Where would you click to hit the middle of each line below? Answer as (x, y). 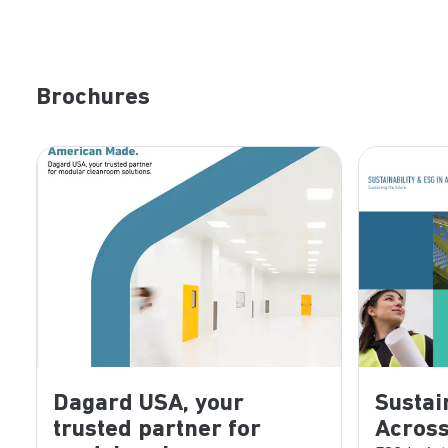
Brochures (93, 98)
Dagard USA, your (148, 404)
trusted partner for (157, 430)
